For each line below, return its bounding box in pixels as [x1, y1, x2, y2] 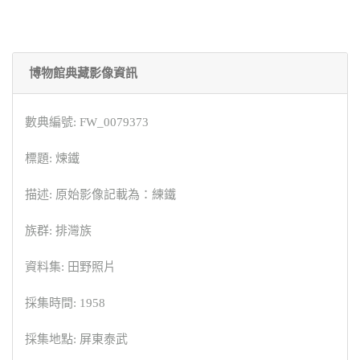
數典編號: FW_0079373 [25, 116, 149, 129]
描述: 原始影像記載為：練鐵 [25, 188, 176, 202]
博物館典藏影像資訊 [29, 67, 137, 80]
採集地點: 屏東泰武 [25, 333, 128, 346]
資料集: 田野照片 [25, 260, 116, 274]
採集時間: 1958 [25, 297, 105, 310]
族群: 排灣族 [25, 224, 92, 238]
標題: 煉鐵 [25, 152, 80, 166]
